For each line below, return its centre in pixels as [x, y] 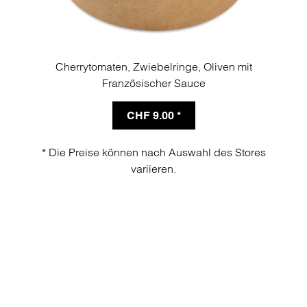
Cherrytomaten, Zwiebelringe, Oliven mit [153, 66]
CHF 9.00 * [153, 115]
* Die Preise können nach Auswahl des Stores [153, 152]
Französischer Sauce [153, 83]
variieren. [153, 168]
